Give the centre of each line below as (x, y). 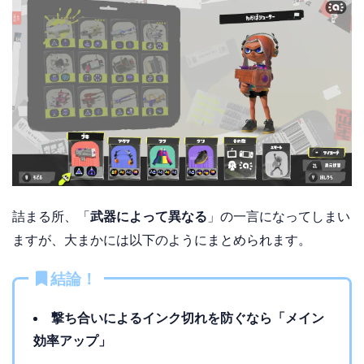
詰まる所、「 (51, 216)
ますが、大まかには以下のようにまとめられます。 (162, 240)
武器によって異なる (149, 216)
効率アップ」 (73, 340)
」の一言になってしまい (279, 216)
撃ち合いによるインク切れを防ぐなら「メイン (187, 318)
